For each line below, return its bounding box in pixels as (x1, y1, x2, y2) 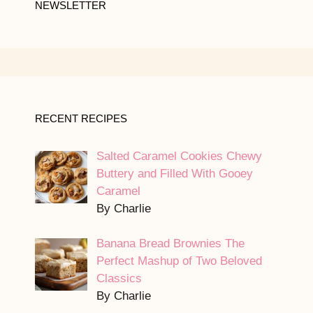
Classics (96, 272, 142, 286)
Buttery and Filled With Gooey (96, 166, 253, 180)
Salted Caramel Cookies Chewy (96, 149, 262, 163)
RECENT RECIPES (35, 112, 127, 124)
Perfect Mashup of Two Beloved (96, 254, 262, 268)
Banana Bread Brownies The (96, 237, 245, 251)
